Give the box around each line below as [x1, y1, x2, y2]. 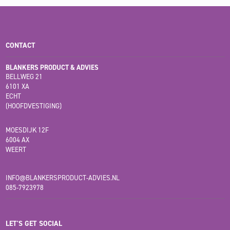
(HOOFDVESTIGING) [5, 102, 62, 111]
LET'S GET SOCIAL [5, 219, 62, 229]
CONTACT [5, 41, 35, 51]
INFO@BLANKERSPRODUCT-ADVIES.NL [5, 174, 120, 183]
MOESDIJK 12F [5, 126, 49, 135]
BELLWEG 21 [5, 72, 43, 82]
